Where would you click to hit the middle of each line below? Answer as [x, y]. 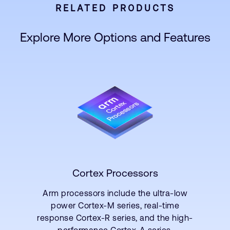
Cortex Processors [115, 173]
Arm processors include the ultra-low [115, 193]
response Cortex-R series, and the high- [115, 218]
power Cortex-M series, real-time [115, 205]
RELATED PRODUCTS [115, 8]
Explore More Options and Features [115, 37]
